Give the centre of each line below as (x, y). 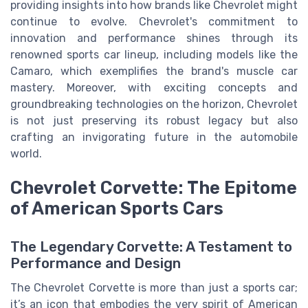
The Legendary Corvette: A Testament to (151, 247)
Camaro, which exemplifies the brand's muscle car (154, 71)
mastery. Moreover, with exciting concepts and (154, 88)
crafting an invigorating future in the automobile (154, 137)
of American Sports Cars (117, 209)
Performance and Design (96, 264)
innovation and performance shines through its (154, 38)
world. (26, 154)
